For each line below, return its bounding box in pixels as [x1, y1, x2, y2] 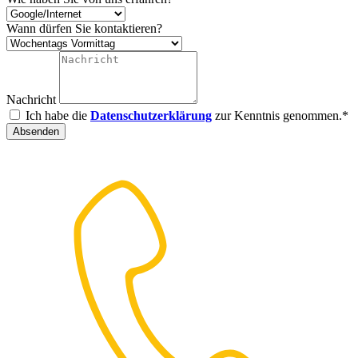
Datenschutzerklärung [90, 109, 212, 123]
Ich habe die [26, 109, 90, 123]
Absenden [13, 125, 59, 138]
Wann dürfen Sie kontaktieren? [6, 22, 162, 36]
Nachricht [6, 93, 59, 107]
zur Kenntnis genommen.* [212, 109, 348, 123]
